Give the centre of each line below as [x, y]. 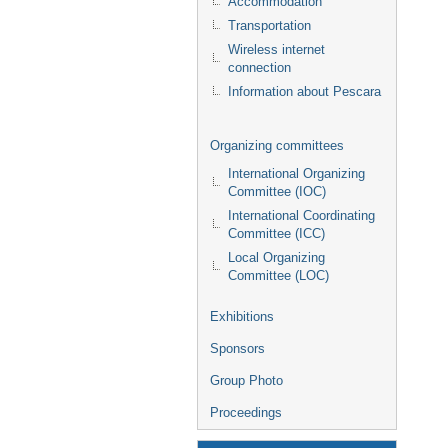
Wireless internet [276, 49]
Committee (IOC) [277, 191]
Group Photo [246, 380]
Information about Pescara [304, 91]
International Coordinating [301, 215]
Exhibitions [242, 316]
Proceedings [246, 412]
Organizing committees [277, 145]
